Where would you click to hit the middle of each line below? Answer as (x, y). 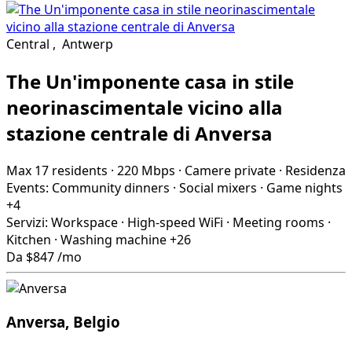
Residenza (315, 171)
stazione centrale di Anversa (139, 134)
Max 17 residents (57, 171)
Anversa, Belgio (63, 321)
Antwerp (88, 44)
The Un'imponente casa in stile (150, 82)
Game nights (304, 188)
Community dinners (111, 188)
